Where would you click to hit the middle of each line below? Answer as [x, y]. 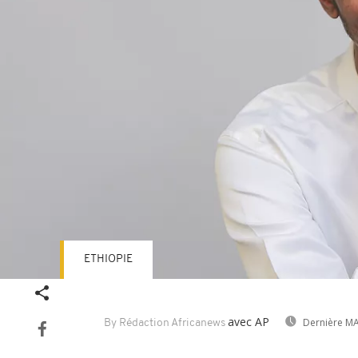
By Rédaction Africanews [165, 323]
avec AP [249, 322]
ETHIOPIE [108, 259]
